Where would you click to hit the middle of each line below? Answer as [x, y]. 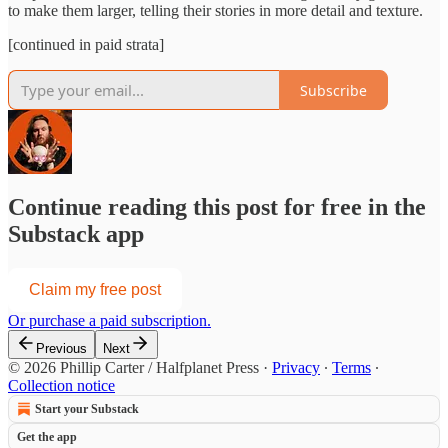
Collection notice [61, 385]
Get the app [47, 436]
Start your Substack [87, 408]
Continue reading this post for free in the [217, 207]
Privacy [296, 367]
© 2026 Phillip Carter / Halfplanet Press [133, 367]
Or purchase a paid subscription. [109, 320]
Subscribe [333, 90]
